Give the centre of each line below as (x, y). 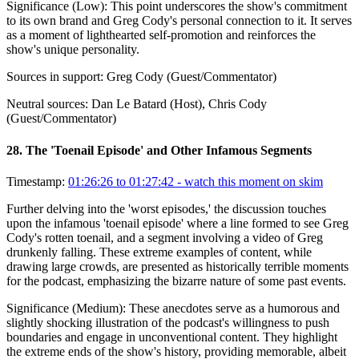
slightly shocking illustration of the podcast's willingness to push (168, 323)
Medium (97, 308)
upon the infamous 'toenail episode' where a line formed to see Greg (177, 223)
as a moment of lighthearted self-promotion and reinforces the (161, 35)
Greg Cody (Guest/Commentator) (192, 77)
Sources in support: (55, 77)
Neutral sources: (47, 104)
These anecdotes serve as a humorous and (234, 308)
